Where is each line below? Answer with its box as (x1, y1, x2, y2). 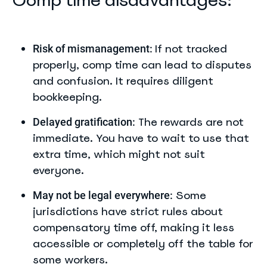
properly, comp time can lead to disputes (33, 58, 252, 72)
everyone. (33, 163, 84, 177)
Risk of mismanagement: (33, 42, 155, 55)
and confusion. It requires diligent (33, 74, 213, 88)
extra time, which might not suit (33, 147, 205, 161)
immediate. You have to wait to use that (33, 131, 249, 145)
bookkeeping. (33, 90, 102, 104)
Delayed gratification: (33, 116, 135, 128)
